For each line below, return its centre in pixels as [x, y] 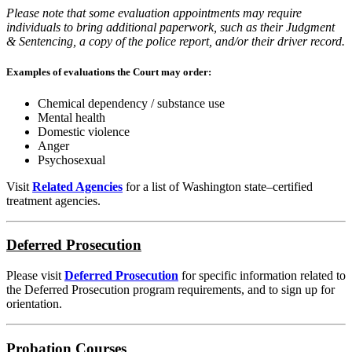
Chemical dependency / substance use [131, 103]
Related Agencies [77, 186]
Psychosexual [71, 159]
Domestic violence [84, 131]
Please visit [35, 275]
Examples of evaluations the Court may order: [109, 72]
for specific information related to [262, 275]
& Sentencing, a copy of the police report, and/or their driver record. [176, 42]
